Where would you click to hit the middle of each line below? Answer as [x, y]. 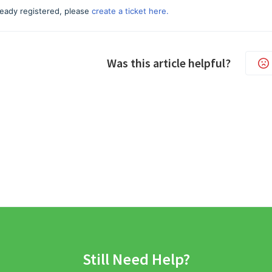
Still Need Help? [136, 259]
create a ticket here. [130, 11]
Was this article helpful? [168, 63]
